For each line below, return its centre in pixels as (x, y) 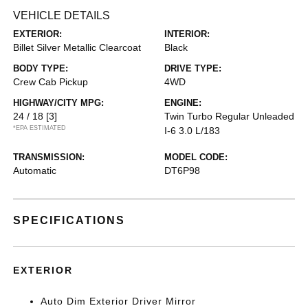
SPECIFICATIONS (69, 220)
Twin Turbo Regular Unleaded (229, 116)
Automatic (35, 170)
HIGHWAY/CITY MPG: (59, 103)
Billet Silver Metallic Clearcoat (77, 47)
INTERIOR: (187, 34)
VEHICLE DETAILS (62, 15)
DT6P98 (182, 170)
